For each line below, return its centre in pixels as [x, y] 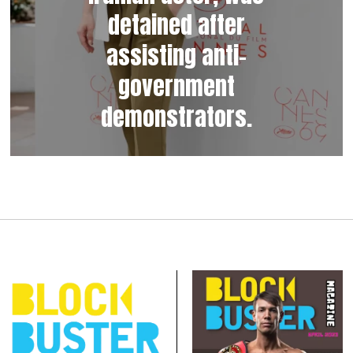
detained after [176, 24]
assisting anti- [176, 55]
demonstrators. [176, 117]
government [176, 86]
